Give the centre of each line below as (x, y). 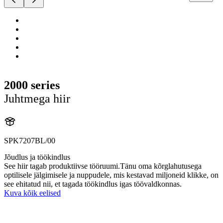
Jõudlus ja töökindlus (37, 157)
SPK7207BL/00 (30, 140)
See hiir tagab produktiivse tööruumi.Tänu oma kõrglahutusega (103, 166)
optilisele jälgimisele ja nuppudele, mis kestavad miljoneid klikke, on (111, 175)
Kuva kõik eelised (32, 193)
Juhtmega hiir (37, 98)
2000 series (32, 85)
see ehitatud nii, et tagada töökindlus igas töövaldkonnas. (93, 184)
